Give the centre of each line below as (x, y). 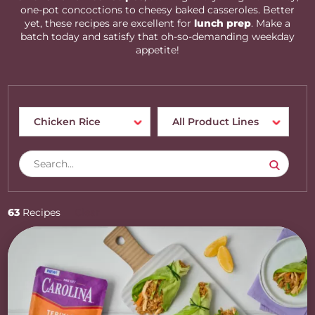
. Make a (271, 23)
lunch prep (223, 23)
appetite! (157, 50)
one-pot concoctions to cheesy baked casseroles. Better (157, 10)
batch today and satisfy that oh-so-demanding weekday (157, 37)
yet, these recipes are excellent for (109, 23)
